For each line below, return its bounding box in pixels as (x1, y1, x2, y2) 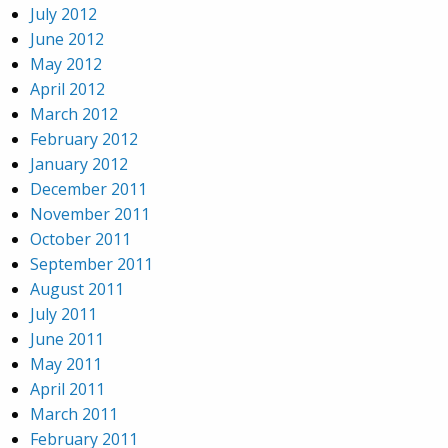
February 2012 (30, 128, 138, 151)
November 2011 (30, 203, 150, 226)
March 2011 (30, 403, 118, 426)
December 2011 (30, 178, 147, 201)
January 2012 (30, 153, 128, 176)
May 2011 (30, 353, 102, 376)
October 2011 (30, 228, 131, 251)
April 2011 (30, 378, 105, 401)
